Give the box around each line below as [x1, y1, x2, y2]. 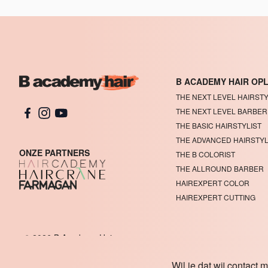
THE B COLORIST [176, 149, 236, 159]
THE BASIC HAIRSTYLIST [176, 120, 262, 130]
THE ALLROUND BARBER [176, 163, 264, 173]
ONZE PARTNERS [19, 147, 90, 159]
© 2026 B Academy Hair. [24, 232, 117, 243]
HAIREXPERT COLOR [176, 178, 250, 188]
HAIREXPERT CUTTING [176, 192, 256, 202]
